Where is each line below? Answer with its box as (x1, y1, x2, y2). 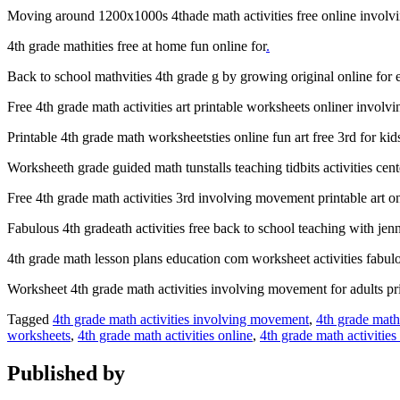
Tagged (7, 311, 53, 327)
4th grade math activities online (78, 327, 253, 343)
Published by (7, 361, 125, 385)
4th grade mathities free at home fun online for (7, 37, 266, 54)
